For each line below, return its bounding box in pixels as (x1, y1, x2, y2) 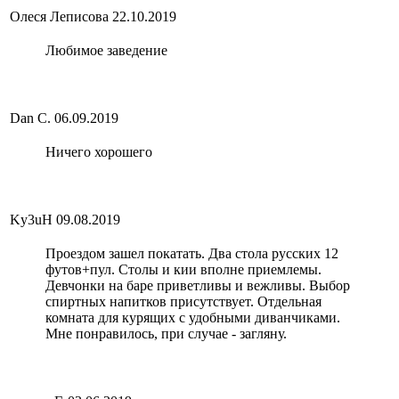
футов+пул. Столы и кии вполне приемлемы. (45, 261, 322, 277)
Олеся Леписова (10, 8, 109, 24)
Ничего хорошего (45, 143, 152, 159)
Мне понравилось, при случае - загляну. (45, 325, 287, 341)
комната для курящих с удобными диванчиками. (45, 309, 340, 325)
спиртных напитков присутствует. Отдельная (45, 293, 322, 309)
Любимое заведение (45, 42, 167, 58)
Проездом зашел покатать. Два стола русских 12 (45, 245, 338, 261)
